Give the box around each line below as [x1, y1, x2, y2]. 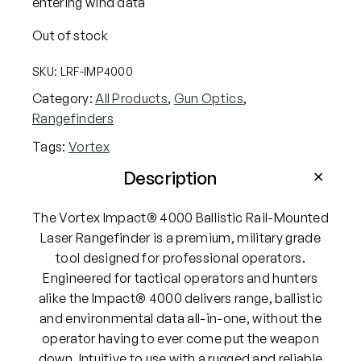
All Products [95, 89, 168, 106]
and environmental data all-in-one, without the [39, 309, 322, 326]
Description [122, 166, 217, 189]
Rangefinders [32, 110, 114, 127]
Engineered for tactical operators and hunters [43, 269, 318, 286]
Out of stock [32, 27, 108, 44]
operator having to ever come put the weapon [42, 330, 319, 346]
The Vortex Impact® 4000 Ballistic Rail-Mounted [32, 209, 329, 226]
